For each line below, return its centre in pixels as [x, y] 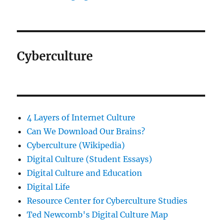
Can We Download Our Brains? [86, 132]
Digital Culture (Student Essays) [90, 159]
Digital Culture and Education [85, 173]
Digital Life [49, 187]
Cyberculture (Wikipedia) [76, 145]
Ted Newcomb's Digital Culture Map [98, 215]
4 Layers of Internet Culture [81, 118]
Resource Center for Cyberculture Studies [107, 201]
